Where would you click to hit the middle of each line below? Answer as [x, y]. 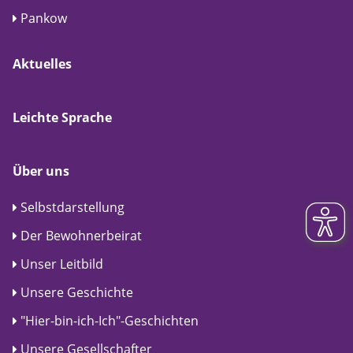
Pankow [44, 18]
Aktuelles [42, 63]
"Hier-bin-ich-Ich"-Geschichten [110, 320]
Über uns [41, 171]
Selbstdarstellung [72, 207]
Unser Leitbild [62, 264]
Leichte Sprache [62, 117]
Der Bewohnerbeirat [81, 235]
